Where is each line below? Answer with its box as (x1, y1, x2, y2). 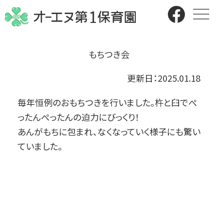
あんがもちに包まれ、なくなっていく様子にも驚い (17, 125, 200, 138)
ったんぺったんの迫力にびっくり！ (17, 110, 140, 123)
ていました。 (17, 140, 62, 152)
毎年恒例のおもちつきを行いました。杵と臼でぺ (17, 96, 197, 109)
